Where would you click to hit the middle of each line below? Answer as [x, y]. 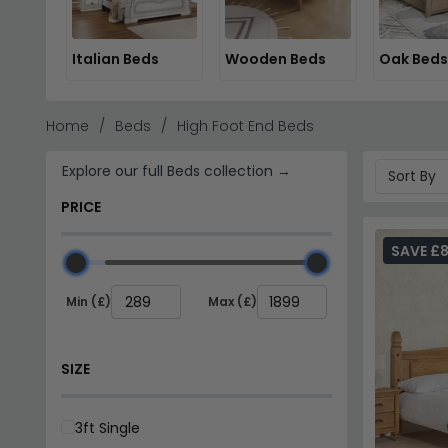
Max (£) [232, 302]
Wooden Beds [276, 58]
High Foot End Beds [245, 125]
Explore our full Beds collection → [176, 170]
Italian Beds [115, 58]
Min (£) [88, 302]
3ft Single [107, 427]
